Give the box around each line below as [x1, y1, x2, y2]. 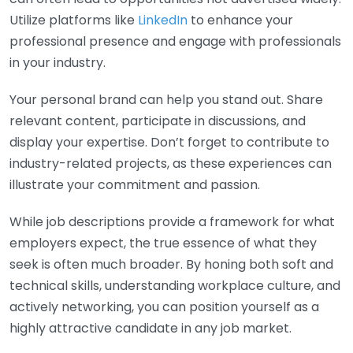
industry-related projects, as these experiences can [9, 154, 332, 173]
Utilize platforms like [9, 10, 138, 29]
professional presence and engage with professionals [9, 32, 341, 50]
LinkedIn [138, 10, 188, 29]
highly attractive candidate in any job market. [9, 318, 292, 337]
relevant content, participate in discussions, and [9, 111, 306, 130]
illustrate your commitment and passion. [9, 175, 260, 194]
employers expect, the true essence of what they [9, 233, 317, 252]
